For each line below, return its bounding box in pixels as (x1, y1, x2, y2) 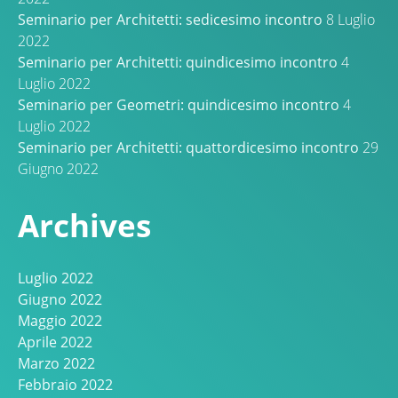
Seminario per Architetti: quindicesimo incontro (18, 52, 338, 73)
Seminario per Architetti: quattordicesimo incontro (18, 138, 359, 158)
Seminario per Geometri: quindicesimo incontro (18, 95, 339, 115)
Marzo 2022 (18, 353, 95, 373)
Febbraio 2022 (18, 374, 113, 394)
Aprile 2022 (18, 331, 92, 352)
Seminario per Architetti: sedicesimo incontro (18, 10, 322, 30)
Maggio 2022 (18, 310, 102, 330)
